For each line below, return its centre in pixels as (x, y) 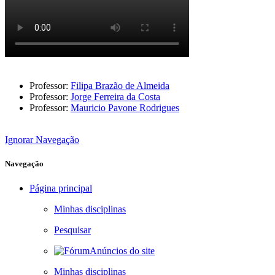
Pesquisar (72, 230)
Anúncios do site (122, 250)
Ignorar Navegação (42, 140)
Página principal (61, 188)
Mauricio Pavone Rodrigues (125, 108)
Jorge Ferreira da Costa (115, 97)
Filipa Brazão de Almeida (120, 86)
